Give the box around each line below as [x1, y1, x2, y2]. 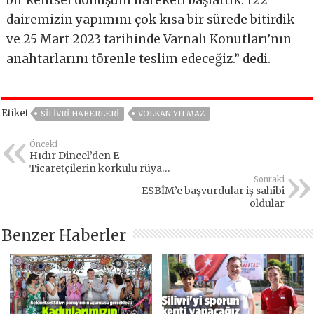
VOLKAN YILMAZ [138, 108, 205, 118]
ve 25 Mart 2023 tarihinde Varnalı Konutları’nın [6, 31, 292, 47]
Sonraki [253, 174, 285, 184]
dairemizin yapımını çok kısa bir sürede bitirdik [6, 11, 295, 27]
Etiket [1, 107, 29, 119]
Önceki [29, 139, 58, 149]
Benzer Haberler [1, 225, 127, 245]
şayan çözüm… [29, 186, 103, 200]
